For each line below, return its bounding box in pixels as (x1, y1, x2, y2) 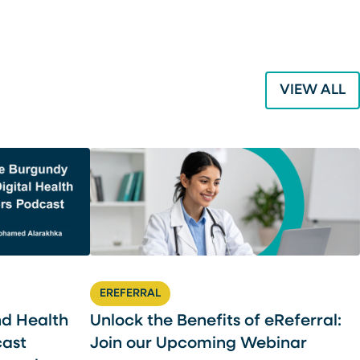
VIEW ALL (279, 83, 346, 98)
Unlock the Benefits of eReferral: (90, 313, 342, 330)
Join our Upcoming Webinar (90, 336, 307, 353)
